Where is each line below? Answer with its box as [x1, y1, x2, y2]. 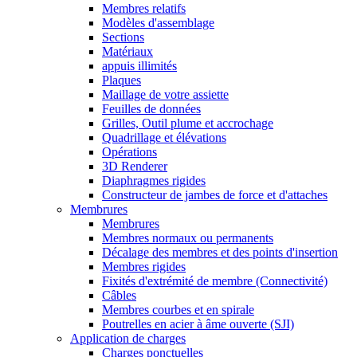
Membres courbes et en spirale [102, 303, 254, 317]
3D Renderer [102, 159, 167, 174]
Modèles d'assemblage [102, 16, 214, 30]
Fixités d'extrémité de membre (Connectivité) [102, 274, 328, 288]
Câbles [102, 288, 136, 303]
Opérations [102, 145, 157, 159]
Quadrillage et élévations [102, 131, 226, 145]
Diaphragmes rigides [102, 174, 206, 188]
